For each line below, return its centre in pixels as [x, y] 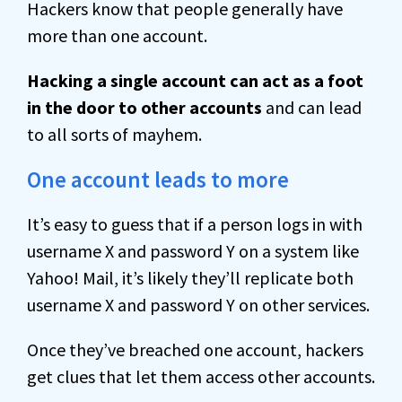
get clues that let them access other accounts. [201, 376]
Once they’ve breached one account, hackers [195, 350]
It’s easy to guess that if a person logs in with [195, 224]
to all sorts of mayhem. [114, 134]
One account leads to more [158, 179]
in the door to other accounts [144, 107]
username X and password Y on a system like [193, 251]
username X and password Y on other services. [198, 305]
